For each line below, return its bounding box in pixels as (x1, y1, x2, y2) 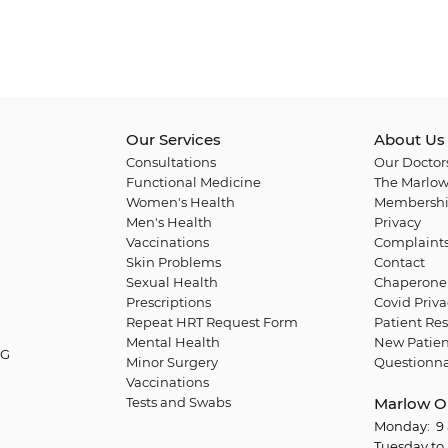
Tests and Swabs (126, 394, 231, 410)
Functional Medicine (126, 174, 261, 190)
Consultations (126, 154, 216, 170)
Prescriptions (126, 294, 211, 310)
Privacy (373, 214, 421, 230)
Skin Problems (126, 254, 221, 270)
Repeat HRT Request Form (126, 314, 298, 330)
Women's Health (126, 194, 235, 210)
